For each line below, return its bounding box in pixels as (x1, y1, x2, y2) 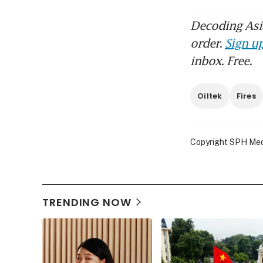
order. (190, 36, 225, 50)
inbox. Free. (190, 53, 252, 68)
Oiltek (197, 90, 222, 102)
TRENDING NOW (42, 195, 131, 210)
